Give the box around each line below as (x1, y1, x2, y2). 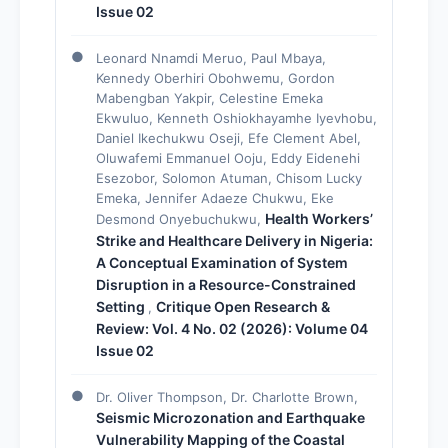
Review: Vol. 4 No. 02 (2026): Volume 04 (96, 319, 368, 337)
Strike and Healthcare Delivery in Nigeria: (96, 231, 373, 249)
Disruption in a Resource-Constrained (96, 275, 356, 293)
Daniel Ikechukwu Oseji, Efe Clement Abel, (96, 129, 361, 146)
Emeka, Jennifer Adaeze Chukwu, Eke (96, 189, 334, 206)
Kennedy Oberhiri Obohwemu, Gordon (96, 69, 335, 86)
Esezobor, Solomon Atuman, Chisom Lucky (96, 169, 362, 186)
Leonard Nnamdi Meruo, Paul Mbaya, (96, 49, 326, 66)
